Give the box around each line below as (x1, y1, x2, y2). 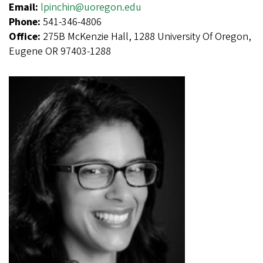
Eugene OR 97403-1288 (9, 43, 111, 59)
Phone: (9, 14, 43, 29)
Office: (9, 29, 43, 44)
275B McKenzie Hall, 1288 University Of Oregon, (43, 29, 251, 44)
